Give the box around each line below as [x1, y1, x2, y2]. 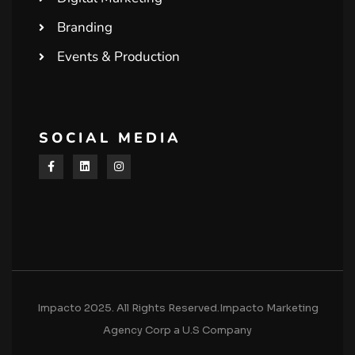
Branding [56, 17, 113, 36]
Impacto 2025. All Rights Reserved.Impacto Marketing [36, 300, 319, 315]
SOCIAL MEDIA [39, 128, 181, 147]
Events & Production [56, 47, 180, 66]
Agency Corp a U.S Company [103, 323, 252, 337]
